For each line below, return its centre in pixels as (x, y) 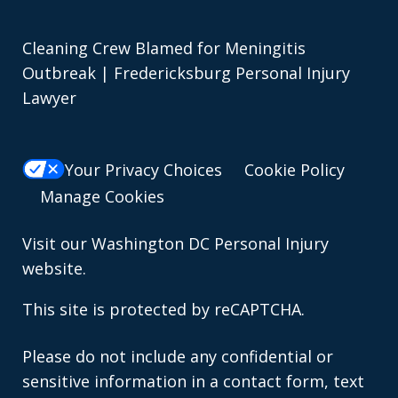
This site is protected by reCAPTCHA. (163, 309)
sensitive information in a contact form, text (193, 381)
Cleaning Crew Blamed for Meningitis (164, 48)
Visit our (57, 243)
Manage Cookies (102, 196)
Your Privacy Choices (143, 169)
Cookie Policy (295, 169)
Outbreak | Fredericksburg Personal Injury (186, 73)
